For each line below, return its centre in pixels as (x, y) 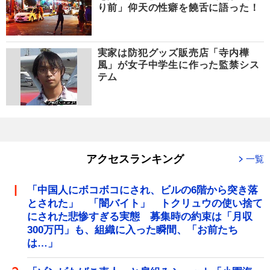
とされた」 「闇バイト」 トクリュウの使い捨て (145, 203)
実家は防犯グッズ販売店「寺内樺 (173, 53)
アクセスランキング (135, 159)
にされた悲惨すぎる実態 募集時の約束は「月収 (140, 216)
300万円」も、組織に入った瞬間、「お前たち (133, 230)
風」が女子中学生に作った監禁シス (178, 65)
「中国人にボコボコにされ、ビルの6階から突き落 (143, 190)
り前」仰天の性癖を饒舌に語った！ (178, 7)
